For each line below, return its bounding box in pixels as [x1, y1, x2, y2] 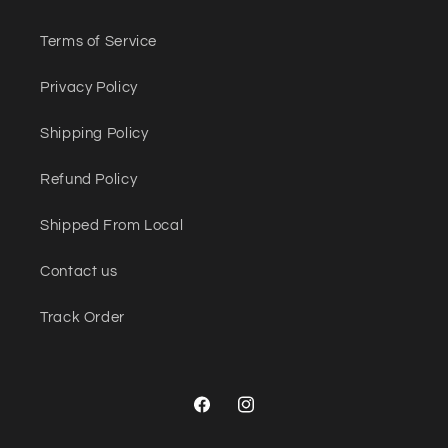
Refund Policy [40, 172, 138, 188]
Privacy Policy [40, 80, 138, 96]
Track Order [40, 310, 125, 326]
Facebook [191, 407, 264, 423]
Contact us [40, 264, 118, 280]
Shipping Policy [40, 126, 149, 142]
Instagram [234, 407, 310, 423]
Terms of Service [40, 34, 158, 50]
